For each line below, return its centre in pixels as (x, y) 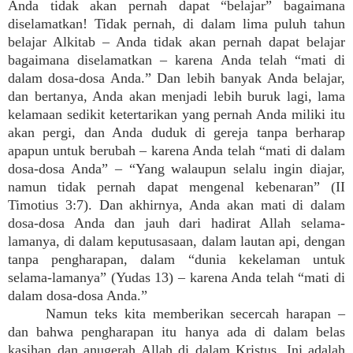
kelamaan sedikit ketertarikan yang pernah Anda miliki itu (176, 114)
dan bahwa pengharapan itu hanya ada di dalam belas (176, 332)
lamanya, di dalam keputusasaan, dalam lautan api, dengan (176, 241)
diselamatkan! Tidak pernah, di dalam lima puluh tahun (176, 24)
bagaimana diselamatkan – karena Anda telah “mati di (176, 60)
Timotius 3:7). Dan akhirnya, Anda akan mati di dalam (176, 205)
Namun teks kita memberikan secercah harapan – (195, 314)
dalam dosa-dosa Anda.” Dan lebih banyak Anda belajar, (176, 78)
